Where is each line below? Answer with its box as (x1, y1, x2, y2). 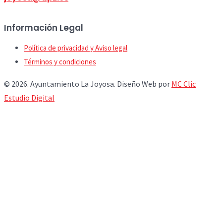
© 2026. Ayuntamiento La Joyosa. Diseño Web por (4, 78, 171, 89)
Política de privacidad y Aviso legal (24, 43, 127, 53)
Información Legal (4, 21, 83, 34)
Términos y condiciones (24, 56, 96, 66)
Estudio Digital (4, 92, 55, 103)
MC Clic (171, 78, 196, 89)
